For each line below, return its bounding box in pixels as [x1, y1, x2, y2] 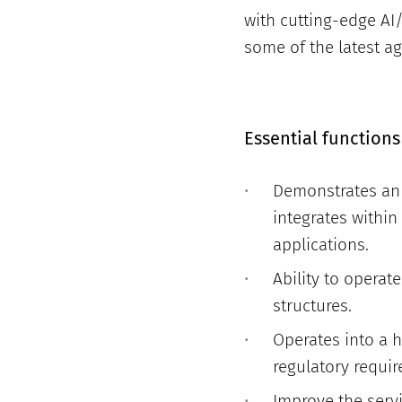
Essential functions [244, 127, 400, 149]
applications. [273, 234, 370, 255]
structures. [273, 295, 353, 316]
